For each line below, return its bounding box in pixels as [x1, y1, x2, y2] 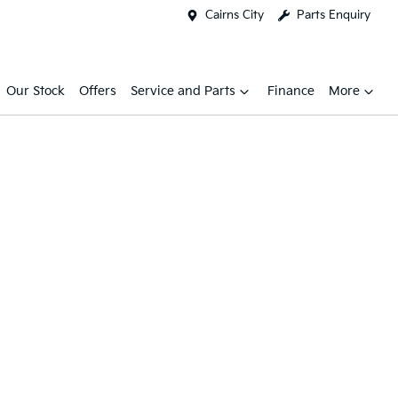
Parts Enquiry [297, 8, 370, 22]
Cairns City [205, 8, 264, 22]
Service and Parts [131, 84, 235, 99]
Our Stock [6, 84, 65, 99]
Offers [79, 84, 116, 99]
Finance [267, 84, 314, 99]
